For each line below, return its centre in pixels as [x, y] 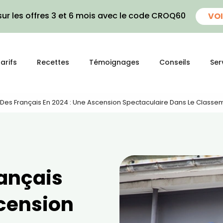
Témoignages [114, 62]
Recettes [53, 62]
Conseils [175, 62]
